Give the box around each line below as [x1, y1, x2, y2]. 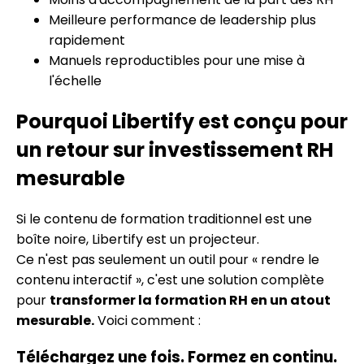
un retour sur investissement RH [16, 136, 333, 163]
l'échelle [49, 71, 102, 90]
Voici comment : [94, 310, 201, 330]
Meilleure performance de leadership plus [49, 10, 316, 29]
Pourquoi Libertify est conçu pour [16, 107, 348, 135]
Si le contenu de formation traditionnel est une [16, 209, 312, 228]
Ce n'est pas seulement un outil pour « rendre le [16, 249, 319, 269]
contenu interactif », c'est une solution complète [16, 270, 324, 289]
